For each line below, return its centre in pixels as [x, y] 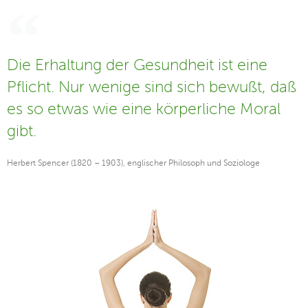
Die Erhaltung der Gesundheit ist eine [137, 65]
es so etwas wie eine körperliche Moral [144, 109]
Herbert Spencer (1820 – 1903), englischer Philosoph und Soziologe [133, 163]
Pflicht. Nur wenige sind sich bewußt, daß [152, 87]
